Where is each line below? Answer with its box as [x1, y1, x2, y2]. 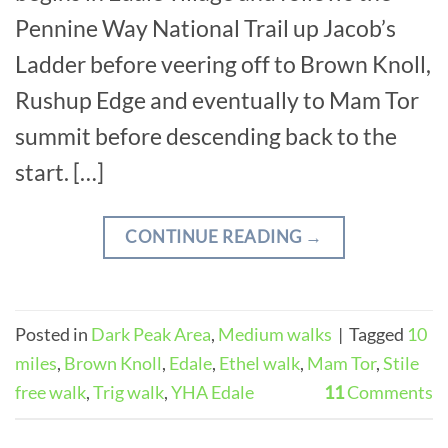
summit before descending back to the [15, 121, 397, 150]
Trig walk [93, 381, 164, 404]
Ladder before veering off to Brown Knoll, [15, 49, 431, 78]
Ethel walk [219, 352, 300, 375]
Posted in [15, 323, 91, 346]
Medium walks [218, 323, 332, 346]
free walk [15, 381, 86, 404]
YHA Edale [171, 381, 254, 404]
